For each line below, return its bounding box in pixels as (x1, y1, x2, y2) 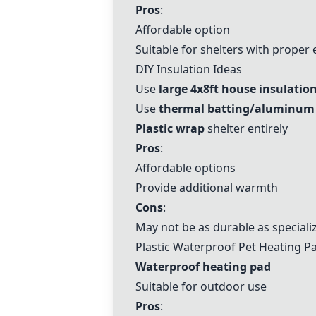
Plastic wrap (135, 121, 205, 136)
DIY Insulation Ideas (135, 61, 242, 77)
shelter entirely (205, 121, 288, 136)
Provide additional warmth (135, 180, 278, 195)
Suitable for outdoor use (135, 279, 267, 294)
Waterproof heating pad (135, 259, 271, 274)
